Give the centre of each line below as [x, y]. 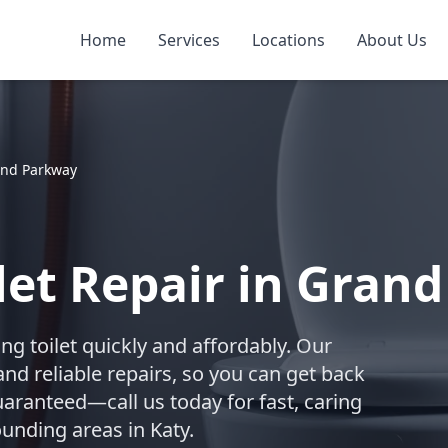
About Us [392, 40]
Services [189, 40]
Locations [288, 40]
